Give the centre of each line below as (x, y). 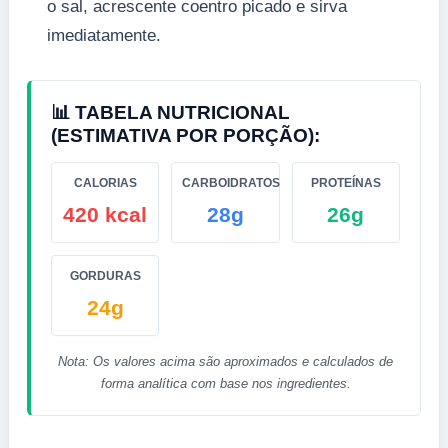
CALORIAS (105, 182)
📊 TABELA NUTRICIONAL (170, 112)
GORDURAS (105, 275)
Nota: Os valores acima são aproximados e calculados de (225, 361)
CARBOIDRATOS (231, 182)
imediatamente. (104, 35)
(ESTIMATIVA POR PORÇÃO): (185, 135)
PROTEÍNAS (345, 182)
